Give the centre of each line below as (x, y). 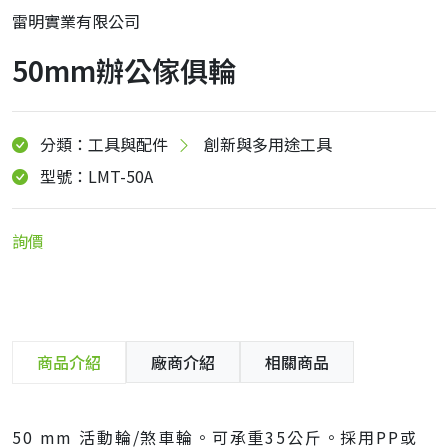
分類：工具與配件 (104, 144)
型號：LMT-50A (96, 176)
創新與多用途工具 (268, 144)
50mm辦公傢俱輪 (124, 70)
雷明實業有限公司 (76, 21)
